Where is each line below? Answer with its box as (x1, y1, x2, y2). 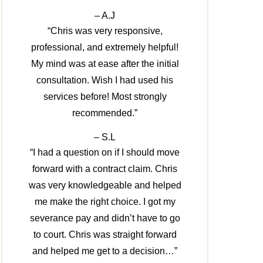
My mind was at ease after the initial (31, 59, 179, 69)
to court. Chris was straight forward (33, 230, 177, 240)
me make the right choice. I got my (34, 197, 176, 207)
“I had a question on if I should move (30, 147, 180, 158)
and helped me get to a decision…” (32, 246, 178, 257)
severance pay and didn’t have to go (29, 213, 180, 224)
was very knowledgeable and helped (28, 180, 181, 191)
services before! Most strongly (43, 92, 167, 102)
